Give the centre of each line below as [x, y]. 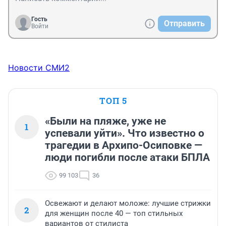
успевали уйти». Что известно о [125, 133]
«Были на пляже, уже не [105, 121]
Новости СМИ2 [39, 68]
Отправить [184, 24]
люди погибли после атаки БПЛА [127, 158]
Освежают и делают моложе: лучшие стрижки [128, 204]
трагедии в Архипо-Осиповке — [124, 146]
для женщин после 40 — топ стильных [114, 214]
